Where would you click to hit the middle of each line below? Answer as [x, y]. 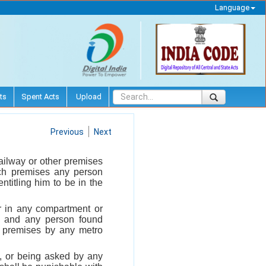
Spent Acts [40, 96]
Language [232, 7]
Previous [67, 132]
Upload [88, 96]
